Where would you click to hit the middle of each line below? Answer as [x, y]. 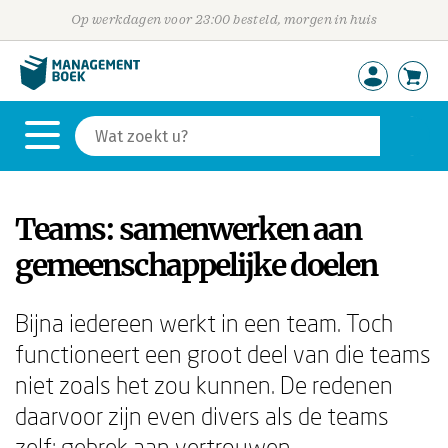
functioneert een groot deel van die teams [223, 353]
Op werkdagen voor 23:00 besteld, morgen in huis [224, 19]
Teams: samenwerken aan [188, 229]
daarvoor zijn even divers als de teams [202, 415]
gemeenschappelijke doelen [196, 265]
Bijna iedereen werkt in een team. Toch [204, 322]
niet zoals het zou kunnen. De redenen [204, 384]
